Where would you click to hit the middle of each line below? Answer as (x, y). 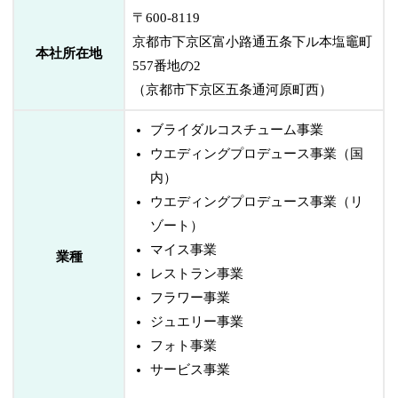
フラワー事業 (191, 297)
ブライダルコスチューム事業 (237, 129)
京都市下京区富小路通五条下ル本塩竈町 (253, 41)
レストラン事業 (197, 273)
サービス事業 (191, 369)
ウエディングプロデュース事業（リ (257, 201)
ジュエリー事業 (197, 321)
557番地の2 (167, 65)
